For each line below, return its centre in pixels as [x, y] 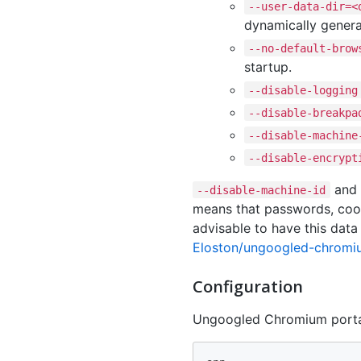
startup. [268, 66]
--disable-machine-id [261, 190]
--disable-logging [303, 90]
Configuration [248, 286]
